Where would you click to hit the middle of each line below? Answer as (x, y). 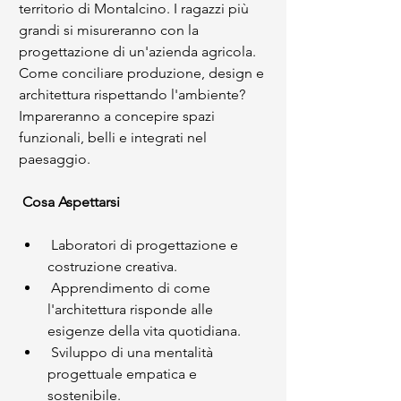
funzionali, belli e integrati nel (115, 137)
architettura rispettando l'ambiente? (134, 94)
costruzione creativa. (112, 266)
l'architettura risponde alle (132, 309)
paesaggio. (55, 159)
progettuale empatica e (124, 374)
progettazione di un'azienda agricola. (139, 51)
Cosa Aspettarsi (73, 202)
